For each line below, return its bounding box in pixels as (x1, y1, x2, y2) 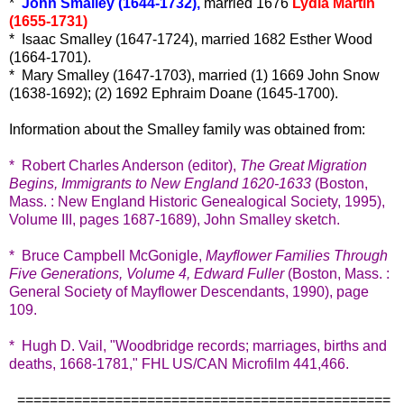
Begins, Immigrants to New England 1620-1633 (9, 175, 311, 191)
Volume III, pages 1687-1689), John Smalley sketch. (9, 211, 340, 227)
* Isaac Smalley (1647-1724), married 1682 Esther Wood (9, 31, 372, 47)
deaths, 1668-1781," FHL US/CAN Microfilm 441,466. (9, 355, 349, 372)
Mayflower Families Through (206, 247, 388, 263)
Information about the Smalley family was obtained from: (9, 121, 365, 137)
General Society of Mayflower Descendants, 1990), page (9, 283, 369, 299)
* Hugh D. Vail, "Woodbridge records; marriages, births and (9, 337, 387, 353)
